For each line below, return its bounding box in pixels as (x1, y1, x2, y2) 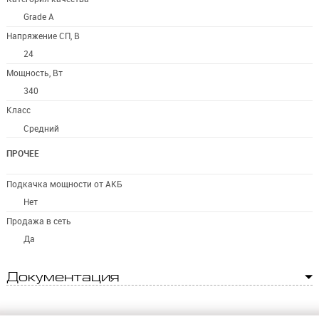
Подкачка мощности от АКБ (6, 178, 122, 189)
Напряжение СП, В (6, 30, 80, 41)
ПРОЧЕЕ (6, 148, 39, 159)
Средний (23, 122, 60, 134)
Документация (6, 269, 120, 284)
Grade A (23, 11, 55, 23)
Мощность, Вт (6, 67, 63, 78)
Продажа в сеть (6, 215, 71, 226)
